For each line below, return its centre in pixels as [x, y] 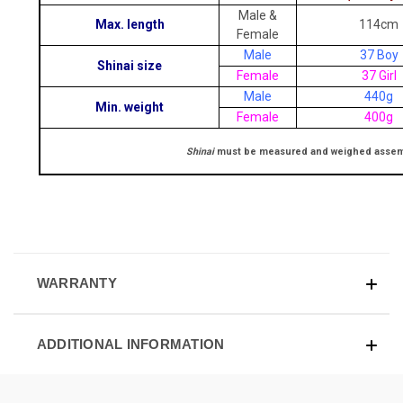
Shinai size [130, 66]
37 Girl [379, 76]
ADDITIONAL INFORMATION [130, 345]
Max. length [130, 25]
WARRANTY [76, 283]
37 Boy [379, 55]
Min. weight [130, 107]
